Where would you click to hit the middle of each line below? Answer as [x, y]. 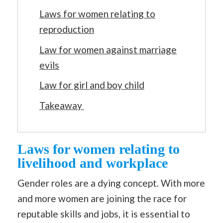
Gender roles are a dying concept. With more [111, 183]
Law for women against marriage [108, 49]
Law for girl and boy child [92, 85]
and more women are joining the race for [102, 198]
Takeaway [62, 105]
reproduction [67, 29]
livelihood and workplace [93, 163]
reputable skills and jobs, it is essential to [104, 214]
